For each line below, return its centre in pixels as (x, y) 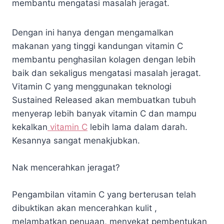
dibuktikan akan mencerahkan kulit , (84, 208)
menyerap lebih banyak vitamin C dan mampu (104, 113)
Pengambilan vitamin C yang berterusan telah (104, 194)
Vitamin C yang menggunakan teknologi (92, 86)
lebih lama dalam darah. (137, 127)
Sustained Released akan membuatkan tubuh (104, 100)
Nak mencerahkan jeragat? (66, 167)
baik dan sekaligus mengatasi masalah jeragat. (106, 73)
